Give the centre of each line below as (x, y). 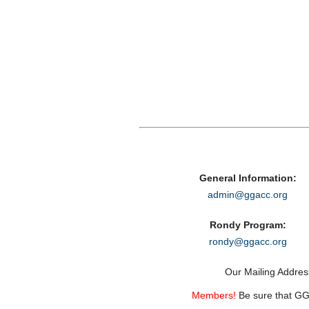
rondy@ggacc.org (248, 241)
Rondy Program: (248, 225)
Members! (214, 295)
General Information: (248, 178)
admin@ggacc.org (248, 195)
